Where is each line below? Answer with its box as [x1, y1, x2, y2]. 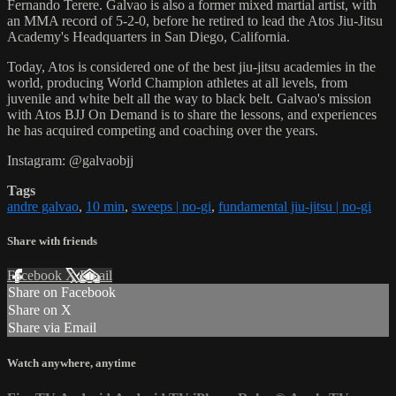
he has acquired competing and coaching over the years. [7, 122, 318, 138]
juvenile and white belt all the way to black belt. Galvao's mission [7, 90, 371, 106]
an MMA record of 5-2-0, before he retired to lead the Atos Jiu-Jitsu [7, 12, 383, 28]
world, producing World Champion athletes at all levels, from [7, 74, 347, 90]
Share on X [8, 302, 72, 318]
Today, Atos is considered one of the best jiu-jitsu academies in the [7, 58, 376, 74]
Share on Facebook [8, 285, 116, 301]
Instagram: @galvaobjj [7, 152, 133, 168]
